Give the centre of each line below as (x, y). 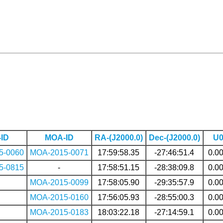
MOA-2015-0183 (59, 212)
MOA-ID (59, 137)
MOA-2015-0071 (59, 152)
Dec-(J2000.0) (174, 137)
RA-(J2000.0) (118, 137)
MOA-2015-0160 (59, 197)
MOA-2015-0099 (59, 182)
